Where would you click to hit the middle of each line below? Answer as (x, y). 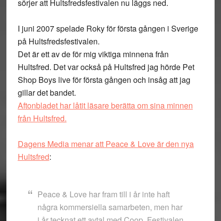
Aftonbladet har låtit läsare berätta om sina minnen (105, 105)
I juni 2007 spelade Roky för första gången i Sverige (108, 28)
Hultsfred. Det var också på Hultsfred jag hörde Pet (106, 67)
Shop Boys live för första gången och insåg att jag (104, 80)
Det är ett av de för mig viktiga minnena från (93, 54)
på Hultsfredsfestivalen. (58, 41)
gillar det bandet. (47, 92)
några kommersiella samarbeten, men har (110, 207)
